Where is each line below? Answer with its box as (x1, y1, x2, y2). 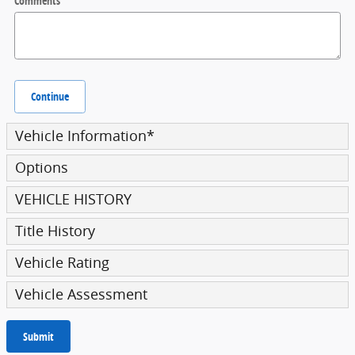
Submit (23, 328, 54, 344)
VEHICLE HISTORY (15, 189, 132, 208)
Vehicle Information (15, 126, 147, 145)
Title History (15, 221, 95, 240)
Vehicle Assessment (15, 284, 147, 303)
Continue (31, 89, 69, 105)
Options (15, 158, 68, 177)
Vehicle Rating (15, 253, 109, 272)
